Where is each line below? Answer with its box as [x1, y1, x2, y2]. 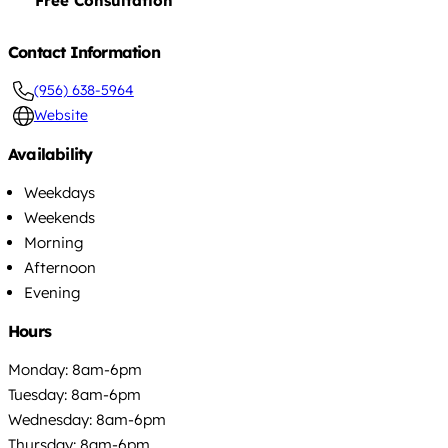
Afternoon [24, 257, 96, 277]
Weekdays [24, 182, 95, 202]
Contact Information [8, 41, 160, 62]
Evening [24, 282, 80, 302]
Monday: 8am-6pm [8, 359, 142, 379]
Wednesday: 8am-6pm [8, 409, 166, 429]
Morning [24, 232, 83, 252]
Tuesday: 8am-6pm [8, 384, 141, 404]
